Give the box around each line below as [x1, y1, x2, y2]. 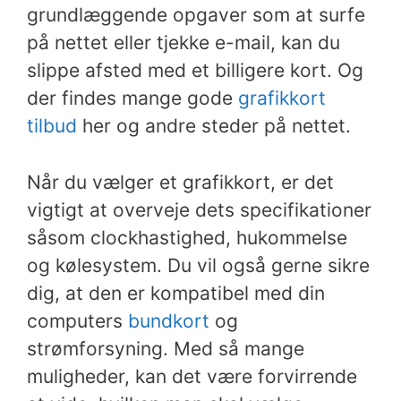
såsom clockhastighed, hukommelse [27, 226, 347, 249]
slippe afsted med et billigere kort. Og [27, 59, 363, 81]
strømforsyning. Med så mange [27, 337, 304, 360]
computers [27, 309, 128, 332]
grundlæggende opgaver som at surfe [27, 4, 365, 26]
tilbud [27, 115, 77, 137]
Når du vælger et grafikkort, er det [27, 170, 334, 193]
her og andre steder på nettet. [77, 115, 351, 137]
